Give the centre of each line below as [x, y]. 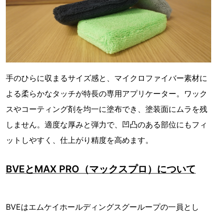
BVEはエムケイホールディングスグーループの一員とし [102, 207]
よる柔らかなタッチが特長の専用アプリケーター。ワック [107, 93]
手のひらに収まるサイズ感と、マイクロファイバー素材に [107, 78]
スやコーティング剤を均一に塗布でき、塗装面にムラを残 [107, 109]
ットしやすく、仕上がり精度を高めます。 [79, 140]
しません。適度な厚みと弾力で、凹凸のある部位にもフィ [107, 124]
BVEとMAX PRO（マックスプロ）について [101, 169]
